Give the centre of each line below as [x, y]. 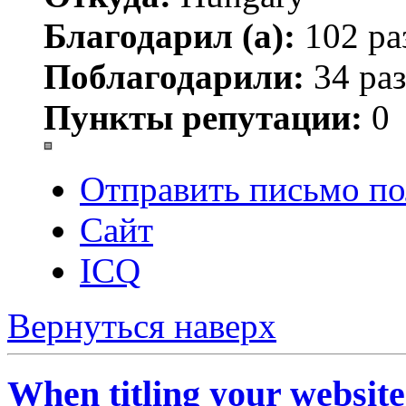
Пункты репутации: [203, 117]
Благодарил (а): [169, 35]
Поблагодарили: [174, 76]
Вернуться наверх [142, 325]
